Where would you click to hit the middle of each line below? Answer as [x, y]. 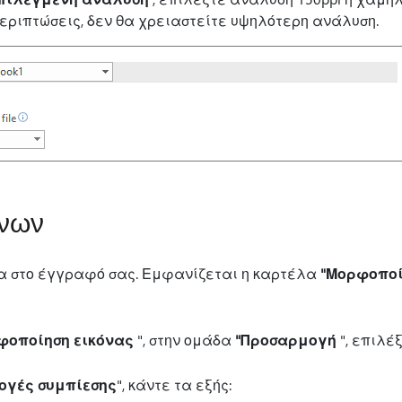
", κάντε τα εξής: [174, 385]
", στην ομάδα [184, 340]
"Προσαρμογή [285, 340]
